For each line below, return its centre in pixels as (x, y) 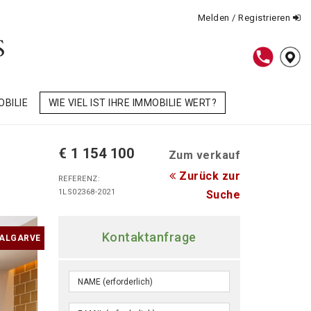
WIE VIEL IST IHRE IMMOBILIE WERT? (132, 103)
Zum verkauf (204, 155)
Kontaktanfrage (149, 237)
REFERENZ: (79, 179)
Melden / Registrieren (245, 18)
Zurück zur (208, 176)
